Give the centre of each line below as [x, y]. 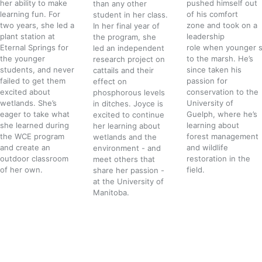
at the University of [129, 181]
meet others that [124, 159]
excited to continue [129, 114]
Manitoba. [113, 192]
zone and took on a [222, 25]
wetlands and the [125, 137]
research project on [129, 59]
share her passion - [129, 170]
